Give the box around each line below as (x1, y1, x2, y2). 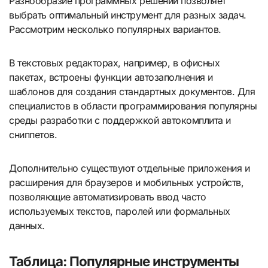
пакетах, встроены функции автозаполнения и (9, 71, 213, 83)
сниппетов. (9, 128, 57, 141)
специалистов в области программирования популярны (9, 99, 257, 112)
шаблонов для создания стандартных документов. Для (9, 85, 255, 98)
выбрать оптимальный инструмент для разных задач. (9, 8, 246, 21)
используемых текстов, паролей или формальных (9, 205, 230, 217)
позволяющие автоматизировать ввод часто (9, 190, 206, 203)
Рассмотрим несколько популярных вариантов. (9, 23, 221, 35)
